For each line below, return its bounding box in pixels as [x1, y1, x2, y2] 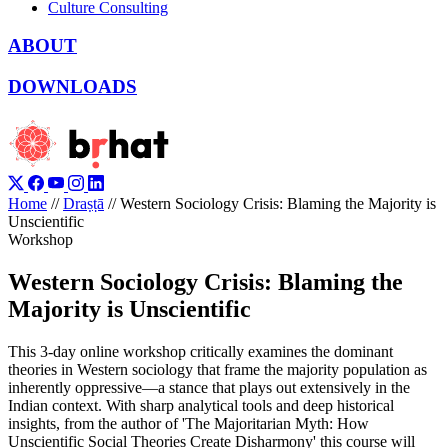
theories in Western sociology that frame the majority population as [8, 360, 427, 378]
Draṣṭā [63, 194, 104, 212]
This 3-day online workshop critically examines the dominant [8, 342, 393, 360]
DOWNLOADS [8, 76, 137, 98]
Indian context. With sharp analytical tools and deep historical [8, 396, 394, 414]
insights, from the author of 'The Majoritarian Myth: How [8, 414, 369, 432]
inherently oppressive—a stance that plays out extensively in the [8, 378, 410, 396]
